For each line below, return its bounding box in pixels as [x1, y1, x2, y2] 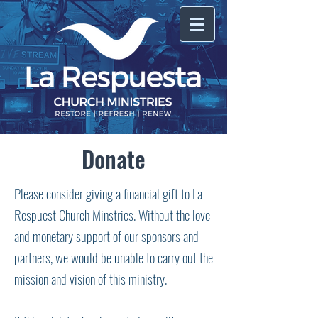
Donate [82, 141, 146, 176]
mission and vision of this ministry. [14, 268, 167, 288]
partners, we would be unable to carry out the [14, 247, 213, 267]
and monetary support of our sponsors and [14, 226, 199, 246]
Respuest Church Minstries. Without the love [14, 204, 210, 224]
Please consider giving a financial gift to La [14, 183, 202, 203]
